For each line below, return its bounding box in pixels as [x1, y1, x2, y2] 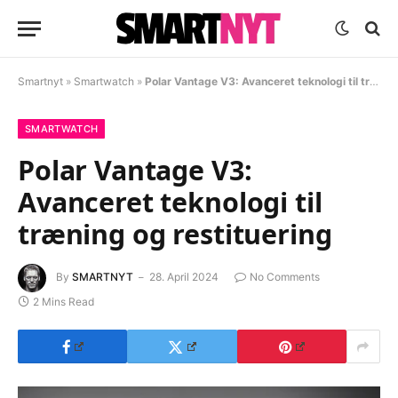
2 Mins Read [33, 295, 94, 308]
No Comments [250, 270, 320, 284]
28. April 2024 [149, 270, 219, 284]
